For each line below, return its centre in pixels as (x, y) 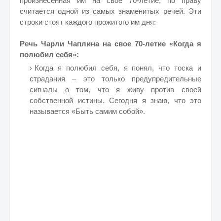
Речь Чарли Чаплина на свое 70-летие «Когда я (110, 44)
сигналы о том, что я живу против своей (115, 90)
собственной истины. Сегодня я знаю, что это (115, 100)
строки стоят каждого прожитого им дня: (88, 22)
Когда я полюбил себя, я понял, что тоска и (118, 68)
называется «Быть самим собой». (87, 111)
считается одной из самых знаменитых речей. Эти (110, 11)
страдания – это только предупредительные (115, 79)
